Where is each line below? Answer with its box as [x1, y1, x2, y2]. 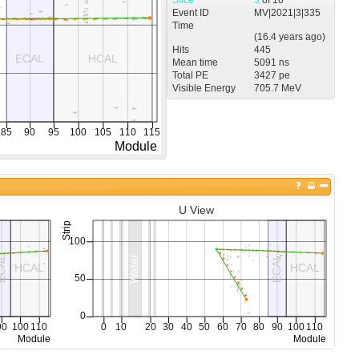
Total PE [171, 69, 208, 81]
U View [178, 203, 214, 216]
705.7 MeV [253, 82, 301, 94]
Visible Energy [171, 82, 236, 94]
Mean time [171, 56, 218, 68]
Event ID [171, 6, 209, 18]
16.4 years [256, 30, 303, 42]
